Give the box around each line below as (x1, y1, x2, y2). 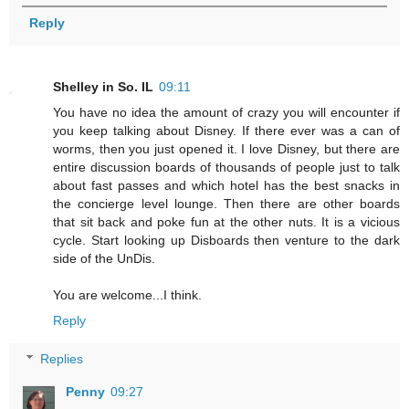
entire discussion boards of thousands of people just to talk (53, 160, 400, 175)
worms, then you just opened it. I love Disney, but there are (53, 142, 400, 157)
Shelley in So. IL (53, 79, 153, 95)
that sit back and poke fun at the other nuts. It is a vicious (53, 215, 400, 230)
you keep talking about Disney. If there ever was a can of (53, 123, 400, 139)
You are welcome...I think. (53, 288, 202, 303)
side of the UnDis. (53, 251, 155, 267)
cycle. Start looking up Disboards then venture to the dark (53, 233, 400, 248)
